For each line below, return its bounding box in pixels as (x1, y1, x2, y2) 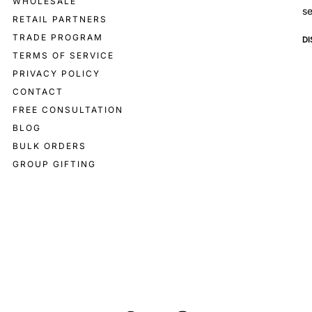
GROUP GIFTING (12, 159, 96, 170)
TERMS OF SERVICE (12, 50, 114, 61)
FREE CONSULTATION (12, 104, 123, 116)
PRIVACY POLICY (12, 68, 100, 79)
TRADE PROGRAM (12, 32, 103, 43)
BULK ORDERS (12, 141, 86, 152)
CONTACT (12, 86, 63, 97)
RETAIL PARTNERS (12, 14, 107, 25)
